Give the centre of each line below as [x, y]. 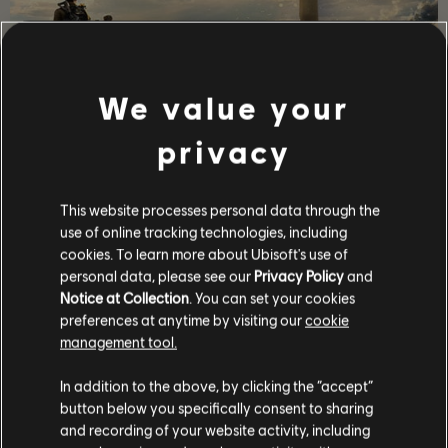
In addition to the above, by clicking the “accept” [216, 385]
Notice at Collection [124, 297]
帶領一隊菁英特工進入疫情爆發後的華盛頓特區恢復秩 [224, 157]
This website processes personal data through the [220, 209]
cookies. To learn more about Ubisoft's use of [204, 253]
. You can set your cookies [272, 297]
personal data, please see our [157, 275]
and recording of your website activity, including [215, 429]
